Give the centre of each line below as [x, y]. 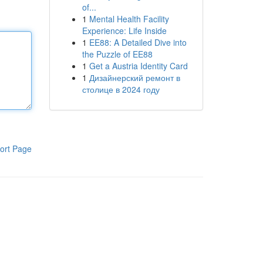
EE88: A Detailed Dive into [138, 42]
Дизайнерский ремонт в [134, 77]
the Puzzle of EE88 [117, 54]
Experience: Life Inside [124, 31]
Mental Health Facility [129, 19]
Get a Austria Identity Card [138, 66]
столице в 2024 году [121, 89]
